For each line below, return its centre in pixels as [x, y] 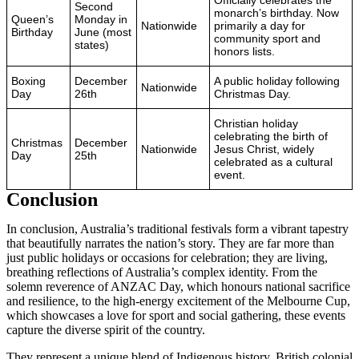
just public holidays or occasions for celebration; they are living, [167, 257]
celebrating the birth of [271, 136]
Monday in [101, 19]
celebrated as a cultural [273, 161]
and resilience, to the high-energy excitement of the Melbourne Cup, [178, 301]
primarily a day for [260, 25]
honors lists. [244, 51]
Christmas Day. [252, 93]
